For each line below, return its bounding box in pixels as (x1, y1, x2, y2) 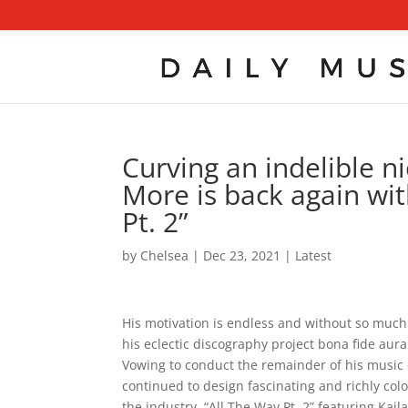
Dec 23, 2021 (203, 247, 281, 264)
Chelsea (140, 247, 189, 264)
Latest (295, 247, 332, 264)
